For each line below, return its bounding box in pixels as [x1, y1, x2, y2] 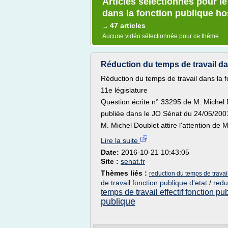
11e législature [101, 86, 148, 94]
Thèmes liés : [101, 169, 149, 177]
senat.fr [121, 157, 145, 165]
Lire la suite [101, 136, 140, 145]
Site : [101, 157, 121, 165]
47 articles [110, 21, 146, 30]
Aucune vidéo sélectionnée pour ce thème [102, 33, 219, 40]
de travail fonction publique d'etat [101, 179, 207, 187]
